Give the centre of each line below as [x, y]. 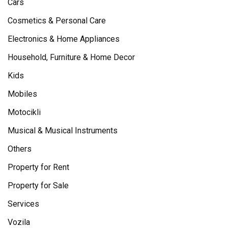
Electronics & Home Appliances [64, 39]
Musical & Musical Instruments [63, 131]
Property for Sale [38, 186]
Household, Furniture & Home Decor [71, 57]
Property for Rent [38, 167]
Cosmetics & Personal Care [57, 21]
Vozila [19, 222]
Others [20, 149]
